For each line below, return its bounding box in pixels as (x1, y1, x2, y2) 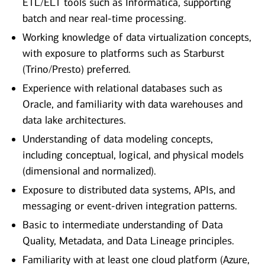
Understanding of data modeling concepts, (22, 132, 213, 146)
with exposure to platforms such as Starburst (22, 47, 224, 60)
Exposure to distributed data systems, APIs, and (22, 183, 235, 197)
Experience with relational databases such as (22, 82, 222, 95)
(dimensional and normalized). (22, 164, 156, 178)
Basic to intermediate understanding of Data (22, 218, 223, 232)
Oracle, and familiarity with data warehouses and (22, 98, 243, 111)
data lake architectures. (22, 114, 126, 127)
